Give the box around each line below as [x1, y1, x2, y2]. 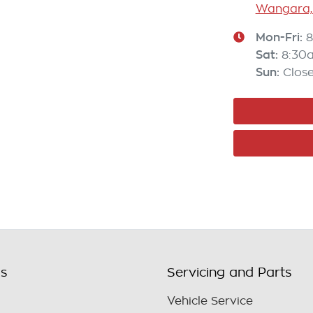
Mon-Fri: [255, 30, 306, 43]
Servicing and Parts [167, 266, 292, 279]
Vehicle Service [167, 296, 253, 307]
